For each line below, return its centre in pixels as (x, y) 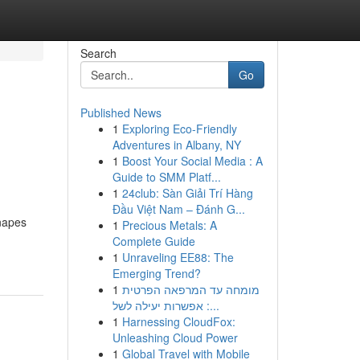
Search (98, 53)
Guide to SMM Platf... (166, 177)
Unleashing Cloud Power (175, 337)
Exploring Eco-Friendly (179, 129)
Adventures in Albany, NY (176, 145)
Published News (121, 112)
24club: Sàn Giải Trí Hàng (187, 193)
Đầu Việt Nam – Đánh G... (178, 209)
